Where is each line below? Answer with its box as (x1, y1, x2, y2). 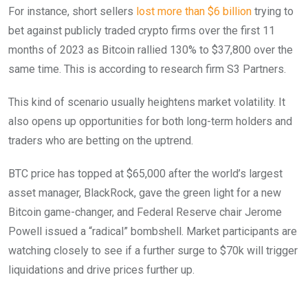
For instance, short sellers (8, 5, 136, 19)
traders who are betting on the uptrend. (8, 134, 196, 148)
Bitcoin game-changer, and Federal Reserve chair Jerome (8, 206, 282, 219)
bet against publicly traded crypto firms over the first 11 (8, 24, 275, 38)
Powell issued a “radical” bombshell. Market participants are (8, 225, 297, 239)
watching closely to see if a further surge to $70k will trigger (8, 244, 298, 258)
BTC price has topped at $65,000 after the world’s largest (8, 167, 283, 181)
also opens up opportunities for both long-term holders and (8, 115, 292, 129)
